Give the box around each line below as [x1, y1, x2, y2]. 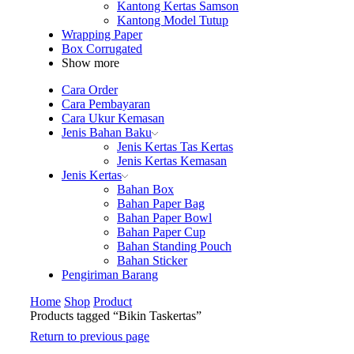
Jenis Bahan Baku [62, 125, 152, 139]
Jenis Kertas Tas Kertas [117, 139, 233, 153]
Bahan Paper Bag [117, 196, 205, 210]
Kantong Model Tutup [117, 13, 228, 27]
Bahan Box [117, 182, 174, 196]
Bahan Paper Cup [117, 224, 205, 239]
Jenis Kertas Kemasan [117, 153, 227, 168]
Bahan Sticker [117, 253, 187, 267]
